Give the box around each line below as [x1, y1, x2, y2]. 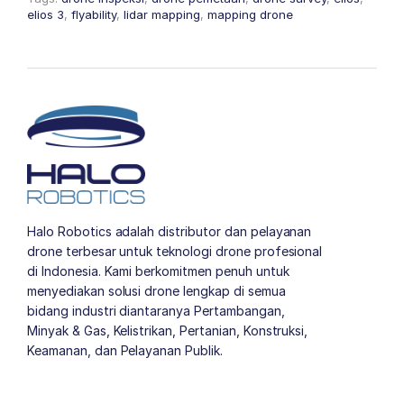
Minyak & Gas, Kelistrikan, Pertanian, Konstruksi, [27, 322, 308, 338]
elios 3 [27, 7, 64, 23]
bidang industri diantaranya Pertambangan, [27, 302, 285, 318]
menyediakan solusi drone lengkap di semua [27, 282, 286, 298]
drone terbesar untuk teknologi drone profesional [27, 243, 323, 259]
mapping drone [207, 7, 293, 23]
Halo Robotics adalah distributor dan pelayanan [27, 223, 312, 239]
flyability [71, 7, 116, 23]
